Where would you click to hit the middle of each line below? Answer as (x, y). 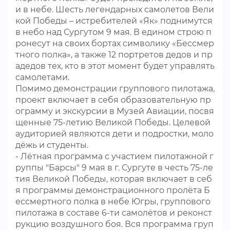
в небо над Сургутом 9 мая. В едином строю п (113, 32)
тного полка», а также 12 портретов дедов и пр (114, 55)
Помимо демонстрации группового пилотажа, (115, 89)
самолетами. (43, 77)
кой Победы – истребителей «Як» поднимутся (114, 21)
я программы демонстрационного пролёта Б (113, 190)
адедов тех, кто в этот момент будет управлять (115, 66)
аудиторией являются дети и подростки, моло (114, 134)
